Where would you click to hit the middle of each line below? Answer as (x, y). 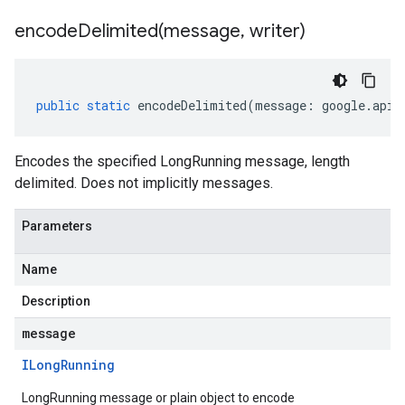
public (58, 105)
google (344, 105)
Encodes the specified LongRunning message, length (182, 161)
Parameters (57, 226)
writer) (275, 31)
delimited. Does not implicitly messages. (144, 183)
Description (56, 301)
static (108, 105)
